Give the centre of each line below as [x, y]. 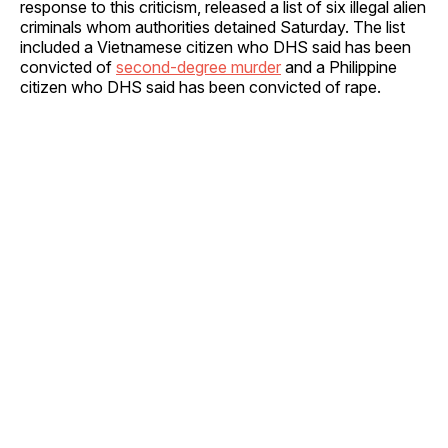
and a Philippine [339, 67]
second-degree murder [198, 67]
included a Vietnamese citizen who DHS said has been [215, 47]
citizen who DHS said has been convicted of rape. [200, 87]
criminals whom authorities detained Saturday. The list [212, 27]
